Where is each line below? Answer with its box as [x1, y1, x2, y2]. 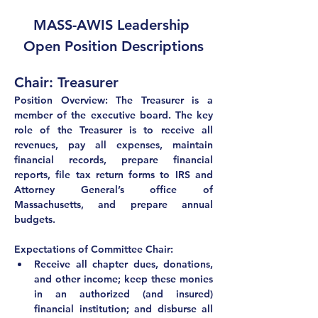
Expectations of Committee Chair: [14, 243, 173, 256]
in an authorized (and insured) [34, 287, 213, 300]
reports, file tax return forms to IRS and [14, 168, 213, 181]
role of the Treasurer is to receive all [14, 124, 213, 136]
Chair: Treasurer [14, 74, 119, 91]
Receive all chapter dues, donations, [34, 258, 213, 270]
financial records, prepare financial [14, 153, 213, 166]
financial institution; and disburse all [34, 302, 213, 315]
